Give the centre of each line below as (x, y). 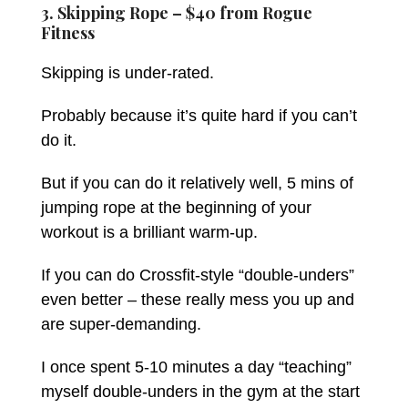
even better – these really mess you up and (197, 299)
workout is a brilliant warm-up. (149, 232)
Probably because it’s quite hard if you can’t (199, 115)
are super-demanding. (121, 324)
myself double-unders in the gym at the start (200, 391)
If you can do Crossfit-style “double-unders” (197, 275)
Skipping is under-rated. (129, 72)
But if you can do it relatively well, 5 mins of (197, 183)
